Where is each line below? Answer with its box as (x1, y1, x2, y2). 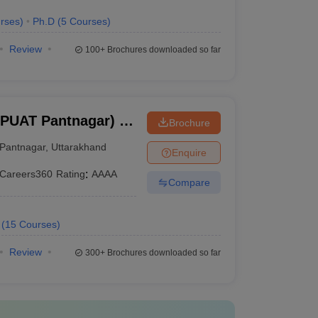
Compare (168, 176, 210, 188)
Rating (56, 168, 86, 180)
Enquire (171, 146, 207, 158)
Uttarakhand (51, 141, 107, 153)
